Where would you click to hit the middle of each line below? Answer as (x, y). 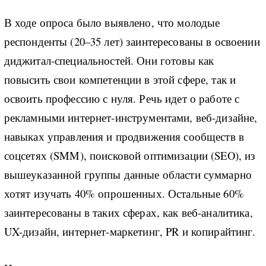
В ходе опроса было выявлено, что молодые (112, 22)
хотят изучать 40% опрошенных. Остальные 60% (124, 193)
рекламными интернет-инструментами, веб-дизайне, (131, 117)
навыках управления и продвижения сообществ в (124, 136)
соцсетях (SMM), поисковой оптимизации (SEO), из (130, 155)
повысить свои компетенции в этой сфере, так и (120, 79)
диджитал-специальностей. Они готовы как (109, 60)
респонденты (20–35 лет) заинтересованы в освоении (132, 41)
